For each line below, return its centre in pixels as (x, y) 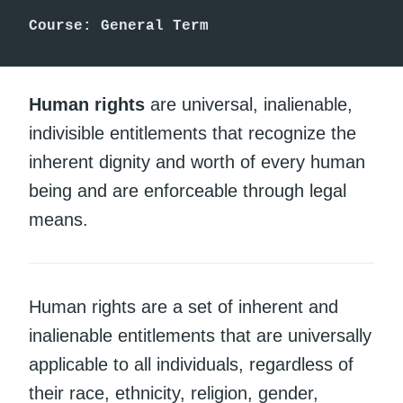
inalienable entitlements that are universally (200, 335)
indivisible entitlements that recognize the (193, 133)
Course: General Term (119, 27)
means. (58, 219)
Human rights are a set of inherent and (184, 306)
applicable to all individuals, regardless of (191, 364)
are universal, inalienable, (249, 104)
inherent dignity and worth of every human (197, 161)
